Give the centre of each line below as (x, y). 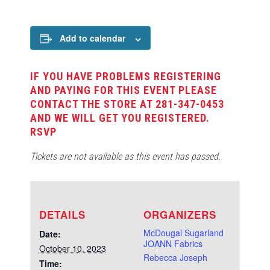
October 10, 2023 (72, 249)
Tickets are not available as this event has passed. (125, 157)
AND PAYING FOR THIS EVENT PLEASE (124, 90)
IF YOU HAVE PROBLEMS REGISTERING (126, 77)
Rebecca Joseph (175, 258)
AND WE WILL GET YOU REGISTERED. (120, 118)
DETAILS (62, 215)
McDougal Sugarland (183, 233)
